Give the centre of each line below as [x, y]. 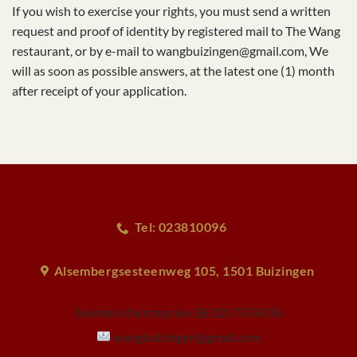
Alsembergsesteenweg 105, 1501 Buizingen [184, 271]
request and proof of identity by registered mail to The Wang [176, 30]
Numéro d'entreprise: [135, 312]
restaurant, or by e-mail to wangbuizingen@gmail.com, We [170, 50]
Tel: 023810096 [180, 228]
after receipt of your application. [99, 90]
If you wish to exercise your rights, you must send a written [171, 10]
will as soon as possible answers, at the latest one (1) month [173, 70]
